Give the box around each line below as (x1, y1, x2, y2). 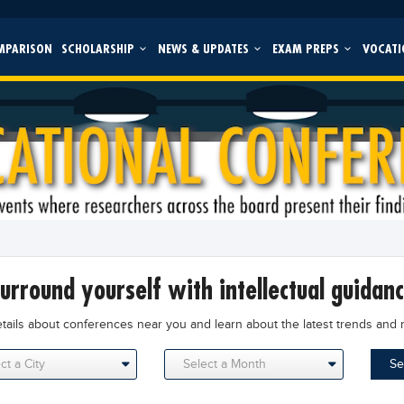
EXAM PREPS (271, 40, 343, 57)
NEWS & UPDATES (157, 40, 252, 57)
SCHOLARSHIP (60, 40, 138, 57)
